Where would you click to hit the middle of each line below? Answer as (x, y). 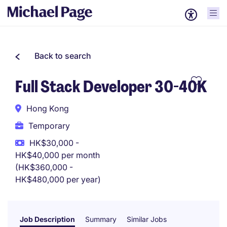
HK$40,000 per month (58, 155)
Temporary (49, 126)
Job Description (47, 219)
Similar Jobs (147, 219)
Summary (101, 219)
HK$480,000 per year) (58, 179)
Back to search (63, 56)
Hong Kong (48, 108)
